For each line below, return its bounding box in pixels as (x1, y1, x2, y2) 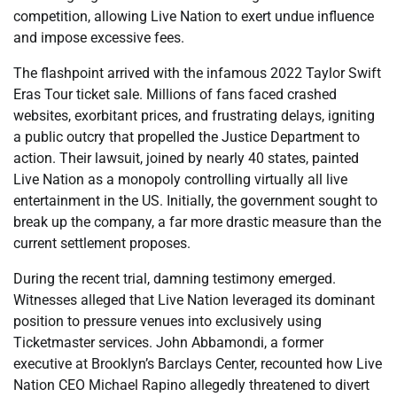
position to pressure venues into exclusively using (13, 312, 322, 330)
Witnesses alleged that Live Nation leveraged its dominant (13, 291, 375, 308)
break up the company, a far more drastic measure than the (13, 213, 381, 230)
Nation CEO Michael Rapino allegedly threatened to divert (13, 376, 370, 393)
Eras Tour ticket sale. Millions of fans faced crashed (13, 85, 337, 103)
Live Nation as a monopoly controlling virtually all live (13, 170, 347, 188)
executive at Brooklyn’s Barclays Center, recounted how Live (13, 354, 382, 372)
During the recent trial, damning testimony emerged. (13, 269, 336, 287)
